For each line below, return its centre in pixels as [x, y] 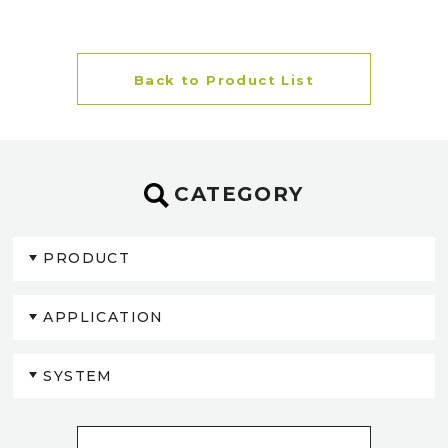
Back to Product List [223, 79]
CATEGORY [239, 193]
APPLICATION [103, 317]
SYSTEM [78, 375]
